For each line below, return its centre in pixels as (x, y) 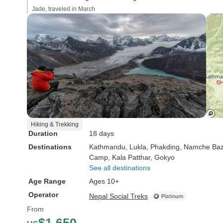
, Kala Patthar (129, 157)
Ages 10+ (104, 181)
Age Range (47, 181)
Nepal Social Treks (118, 196)
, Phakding (163, 147)
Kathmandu (107, 147)
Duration (43, 133)
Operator (43, 195)
